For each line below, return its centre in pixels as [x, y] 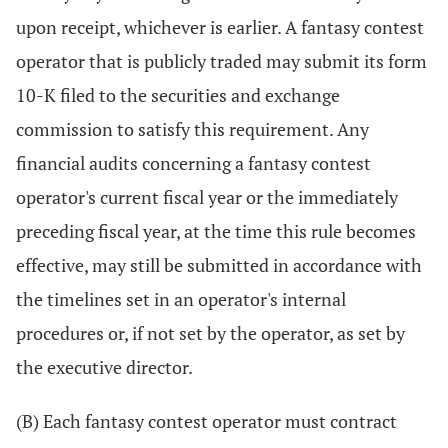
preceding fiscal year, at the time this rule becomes [216, 231]
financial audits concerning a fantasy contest [193, 163]
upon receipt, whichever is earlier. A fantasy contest [220, 27]
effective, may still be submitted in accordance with [219, 265]
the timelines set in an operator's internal [181, 299]
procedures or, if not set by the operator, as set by [210, 333]
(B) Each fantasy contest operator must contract [206, 421]
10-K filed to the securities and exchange [178, 95]
